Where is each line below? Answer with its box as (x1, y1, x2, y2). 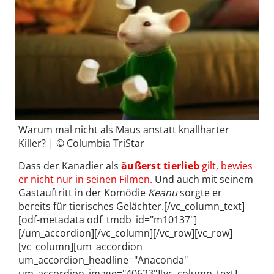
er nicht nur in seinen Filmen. (18, 172, 152, 186)
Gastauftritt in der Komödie (18, 185, 148, 199)
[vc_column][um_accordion (18, 239, 143, 253)
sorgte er (180, 185, 222, 199)
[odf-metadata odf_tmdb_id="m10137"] (18, 212, 197, 226)
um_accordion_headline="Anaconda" (18, 253, 188, 267)
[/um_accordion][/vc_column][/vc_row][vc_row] (18, 226, 232, 240)
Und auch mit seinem (152, 172, 253, 186)
